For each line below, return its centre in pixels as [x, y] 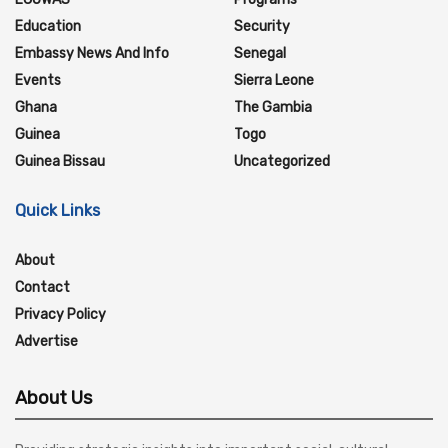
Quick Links [57, 210]
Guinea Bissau [60, 161]
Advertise [46, 341]
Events [38, 80]
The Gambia [273, 107]
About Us [53, 397]
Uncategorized [282, 161]
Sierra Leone [274, 80]
